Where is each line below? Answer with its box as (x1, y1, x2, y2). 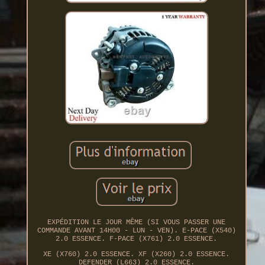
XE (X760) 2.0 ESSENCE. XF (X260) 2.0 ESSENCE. (43, 250, 230, 259)
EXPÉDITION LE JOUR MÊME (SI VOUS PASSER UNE (47, 218, 226, 227)
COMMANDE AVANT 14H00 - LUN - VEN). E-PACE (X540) (37, 227, 236, 235)
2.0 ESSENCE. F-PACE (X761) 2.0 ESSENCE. (56, 235, 218, 244)
